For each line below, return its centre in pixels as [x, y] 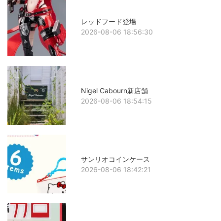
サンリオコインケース [116, 159]
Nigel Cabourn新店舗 [115, 90]
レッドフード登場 [109, 22]
